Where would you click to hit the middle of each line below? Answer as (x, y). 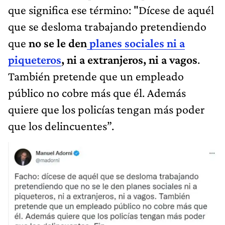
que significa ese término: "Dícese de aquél (111, 10)
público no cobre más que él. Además (97, 92)
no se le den (58, 43)
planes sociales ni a (136, 43)
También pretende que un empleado (96, 76)
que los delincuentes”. (61, 126)
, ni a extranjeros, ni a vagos (129, 59)
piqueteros (35, 59)
